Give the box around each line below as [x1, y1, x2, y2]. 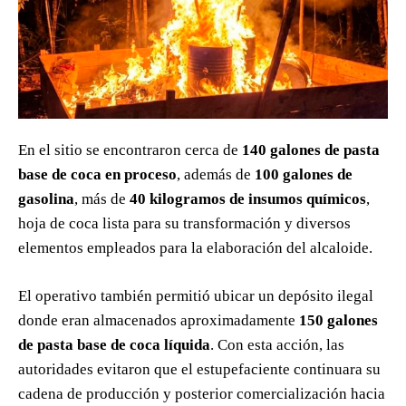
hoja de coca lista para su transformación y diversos [18, 215, 351, 233]
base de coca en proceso [18, 166, 177, 184]
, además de [177, 166, 255, 184]
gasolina [18, 190, 74, 208]
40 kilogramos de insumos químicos [130, 190, 366, 208]
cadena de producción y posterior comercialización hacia [18, 385, 385, 403]
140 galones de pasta [242, 141, 380, 159]
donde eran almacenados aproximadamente [18, 312, 299, 330]
